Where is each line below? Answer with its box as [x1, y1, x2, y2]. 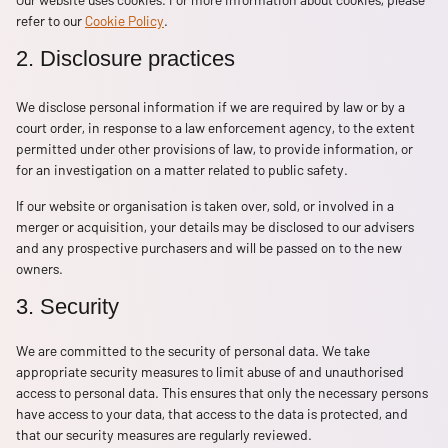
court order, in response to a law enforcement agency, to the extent [16, 119, 415, 137]
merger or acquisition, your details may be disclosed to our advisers [16, 217, 414, 235]
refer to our [16, 11, 85, 29]
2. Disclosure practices [16, 45, 235, 71]
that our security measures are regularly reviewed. [16, 425, 312, 443]
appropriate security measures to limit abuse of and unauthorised [16, 362, 404, 380]
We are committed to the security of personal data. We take [16, 341, 370, 359]
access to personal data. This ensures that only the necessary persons [16, 383, 428, 401]
